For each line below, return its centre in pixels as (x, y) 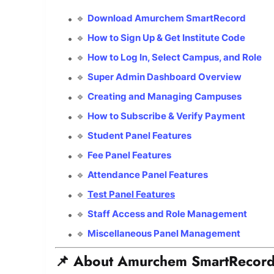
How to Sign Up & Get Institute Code (166, 37)
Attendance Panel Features (148, 174)
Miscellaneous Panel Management (164, 233)
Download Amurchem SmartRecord (167, 18)
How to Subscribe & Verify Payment (166, 116)
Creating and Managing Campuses (165, 96)
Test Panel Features (131, 194)
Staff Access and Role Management (167, 213)
